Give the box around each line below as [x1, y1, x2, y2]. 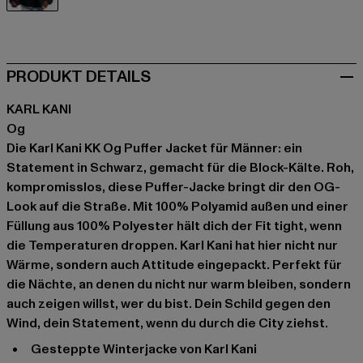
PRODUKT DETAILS [6, 65, 151, 88]
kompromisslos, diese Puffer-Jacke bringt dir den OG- [6, 177, 340, 196]
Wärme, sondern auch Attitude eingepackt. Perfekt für [6, 255, 342, 274]
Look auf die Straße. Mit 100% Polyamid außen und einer [6, 197, 348, 216]
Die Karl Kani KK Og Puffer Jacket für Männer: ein [6, 139, 302, 157]
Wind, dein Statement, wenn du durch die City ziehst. [6, 314, 328, 332]
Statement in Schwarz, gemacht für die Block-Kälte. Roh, [6, 158, 354, 177]
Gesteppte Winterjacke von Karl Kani [41, 340, 257, 358]
